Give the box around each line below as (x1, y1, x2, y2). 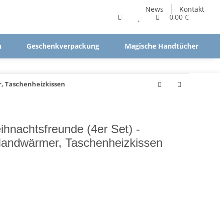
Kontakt (179, 4, 204, 14)
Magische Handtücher (124, 41, 198, 51)
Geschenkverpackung (27, 41, 100, 51)
